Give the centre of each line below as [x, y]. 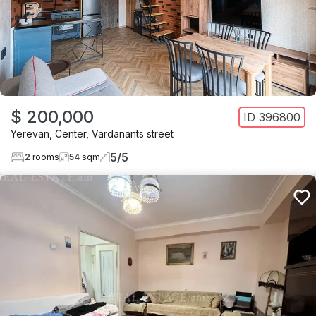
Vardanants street [133, 133]
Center [71, 133]
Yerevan [30, 133]
